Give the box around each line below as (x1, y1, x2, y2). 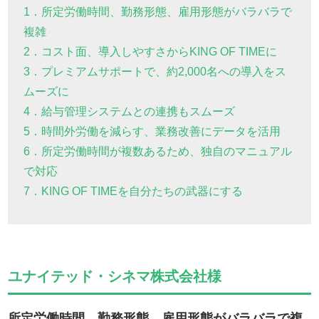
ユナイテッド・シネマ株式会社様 (8, 268, 222, 285)
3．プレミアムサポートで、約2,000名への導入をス (23, 66, 287, 78)
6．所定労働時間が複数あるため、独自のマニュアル (23, 145, 293, 158)
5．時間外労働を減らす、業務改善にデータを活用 (23, 125, 281, 138)
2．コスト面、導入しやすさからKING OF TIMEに (23, 46, 278, 58)
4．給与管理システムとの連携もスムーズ (23, 105, 236, 118)
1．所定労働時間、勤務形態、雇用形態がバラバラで (23, 6, 293, 19)
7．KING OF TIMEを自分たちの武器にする (23, 185, 244, 198)
